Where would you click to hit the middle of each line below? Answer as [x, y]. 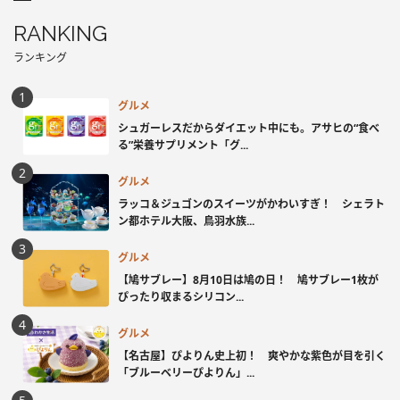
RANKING [60, 34]
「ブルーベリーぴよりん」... [186, 372]
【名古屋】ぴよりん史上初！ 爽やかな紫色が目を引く [252, 355]
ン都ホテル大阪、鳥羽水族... [186, 221]
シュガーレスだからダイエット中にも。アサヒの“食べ [249, 128]
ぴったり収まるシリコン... [181, 296]
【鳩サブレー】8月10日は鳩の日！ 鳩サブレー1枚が [248, 279]
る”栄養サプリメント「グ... [183, 145]
